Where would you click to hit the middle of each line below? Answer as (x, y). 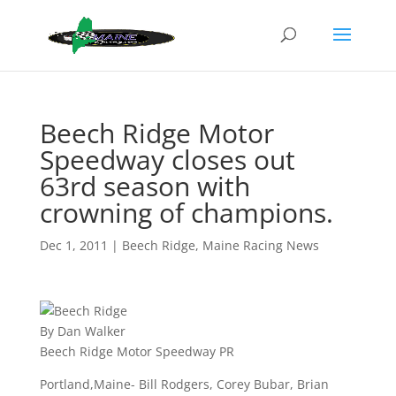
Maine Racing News (260, 245)
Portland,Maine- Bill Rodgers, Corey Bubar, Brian (184, 384)
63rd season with (145, 186)
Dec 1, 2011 (73, 245)
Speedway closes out (167, 160)
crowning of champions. (186, 213)
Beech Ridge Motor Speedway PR (137, 351)
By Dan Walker (82, 331)
